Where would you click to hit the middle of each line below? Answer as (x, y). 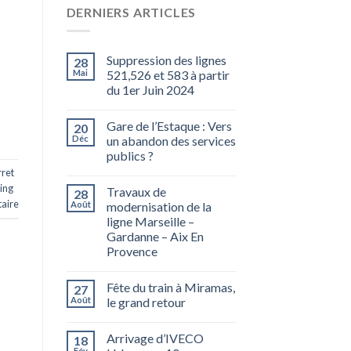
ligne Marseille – (150, 222)
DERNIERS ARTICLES (131, 12)
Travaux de (136, 192)
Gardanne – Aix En (155, 237)
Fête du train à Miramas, (170, 288)
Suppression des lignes (166, 60)
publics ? (130, 156)
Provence (132, 251)
